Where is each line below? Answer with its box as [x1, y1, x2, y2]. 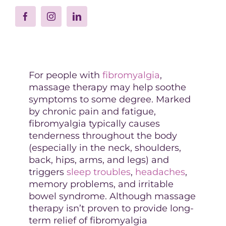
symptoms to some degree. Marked [28, 93, 191, 105]
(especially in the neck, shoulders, [28, 142, 181, 153]
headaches [135, 166, 185, 178]
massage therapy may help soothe [28, 81, 186, 93]
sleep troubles [66, 166, 131, 178]
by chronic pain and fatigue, [28, 105, 156, 117]
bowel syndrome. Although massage [28, 190, 196, 202]
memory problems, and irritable [28, 178, 174, 190]
